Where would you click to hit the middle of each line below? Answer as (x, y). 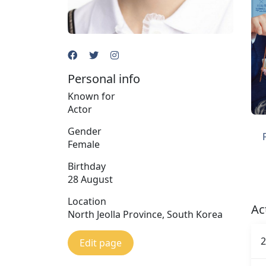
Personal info (104, 78)
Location (87, 201)
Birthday (87, 166)
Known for (91, 96)
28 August (90, 179)
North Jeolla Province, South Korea (145, 214)
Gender (85, 131)
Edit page (101, 243)
